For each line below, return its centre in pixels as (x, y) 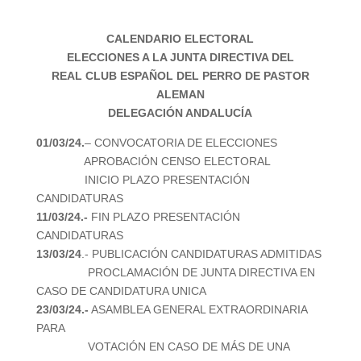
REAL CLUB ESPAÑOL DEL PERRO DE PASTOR (180, 76)
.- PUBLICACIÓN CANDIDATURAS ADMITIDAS (201, 254)
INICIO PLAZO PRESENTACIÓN (143, 180)
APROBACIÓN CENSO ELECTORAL (153, 161)
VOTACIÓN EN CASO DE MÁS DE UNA (162, 346)
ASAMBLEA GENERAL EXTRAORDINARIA (197, 309)
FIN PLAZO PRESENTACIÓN (164, 217)
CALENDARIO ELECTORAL (180, 39)
